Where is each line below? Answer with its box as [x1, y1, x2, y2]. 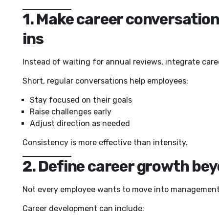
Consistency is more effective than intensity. [22, 137, 188, 147]
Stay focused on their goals [30, 95, 132, 105]
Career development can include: [22, 203, 144, 213]
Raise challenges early [30, 107, 111, 116]
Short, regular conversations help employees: [22, 76, 188, 86]
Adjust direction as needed [30, 118, 130, 128]
